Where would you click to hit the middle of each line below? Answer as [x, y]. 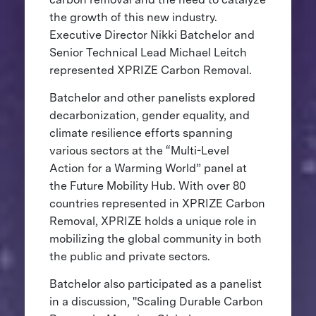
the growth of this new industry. [133, 18]
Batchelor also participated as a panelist [155, 284]
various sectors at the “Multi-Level [139, 151]
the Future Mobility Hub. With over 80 [147, 186]
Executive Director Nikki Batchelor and [152, 35]
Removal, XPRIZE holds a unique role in [153, 221]
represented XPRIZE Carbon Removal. [152, 71]
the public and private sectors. [131, 257]
